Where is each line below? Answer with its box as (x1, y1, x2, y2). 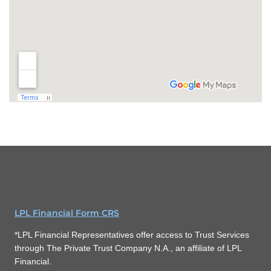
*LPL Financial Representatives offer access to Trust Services (15, 230, 249, 240)
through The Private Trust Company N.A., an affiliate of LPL (15, 243, 241, 253)
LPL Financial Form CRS (15, 207, 119, 218)
